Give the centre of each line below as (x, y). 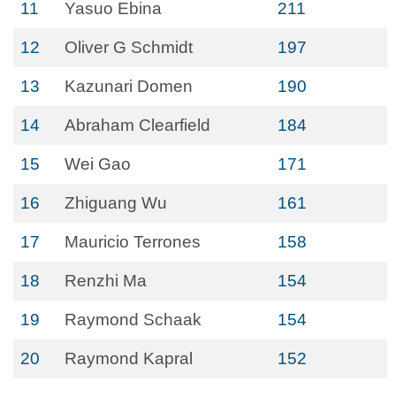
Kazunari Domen (129, 86)
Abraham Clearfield (137, 125)
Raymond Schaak (133, 320)
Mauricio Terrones (133, 242)
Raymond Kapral (129, 358)
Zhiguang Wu (116, 203)
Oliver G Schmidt (129, 47)
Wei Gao (98, 164)
